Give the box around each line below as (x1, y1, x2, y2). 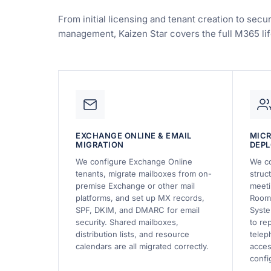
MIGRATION (76, 139, 124, 149)
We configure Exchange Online (76, 156, 192, 166)
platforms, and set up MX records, (76, 192, 204, 203)
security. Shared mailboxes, (76, 217, 178, 227)
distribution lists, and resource (76, 229, 189, 239)
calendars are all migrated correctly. (76, 241, 209, 251)
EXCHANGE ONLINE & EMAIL (76, 130, 192, 140)
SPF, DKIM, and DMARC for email (76, 204, 200, 215)
